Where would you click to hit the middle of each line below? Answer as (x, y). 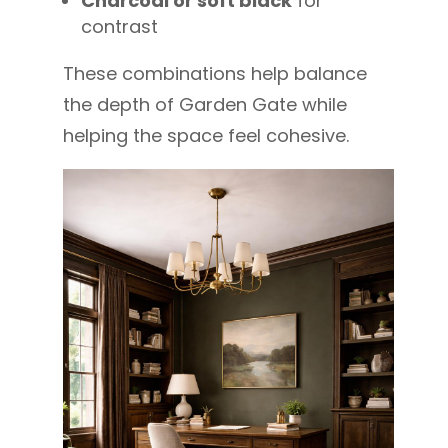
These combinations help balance (214, 73)
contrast (119, 26)
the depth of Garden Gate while (204, 104)
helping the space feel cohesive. (205, 135)
